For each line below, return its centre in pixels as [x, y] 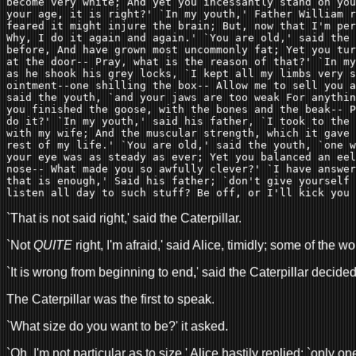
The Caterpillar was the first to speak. [110, 299]
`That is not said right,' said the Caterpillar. [124, 218]
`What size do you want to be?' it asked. [117, 326]
